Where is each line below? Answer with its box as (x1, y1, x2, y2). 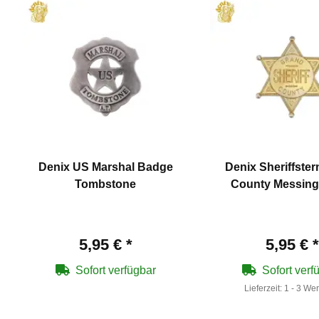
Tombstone (75, 178, 136, 191)
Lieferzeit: (244, 283, 284, 294)
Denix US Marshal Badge (38, 161, 173, 174)
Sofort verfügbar (75, 264, 156, 277)
